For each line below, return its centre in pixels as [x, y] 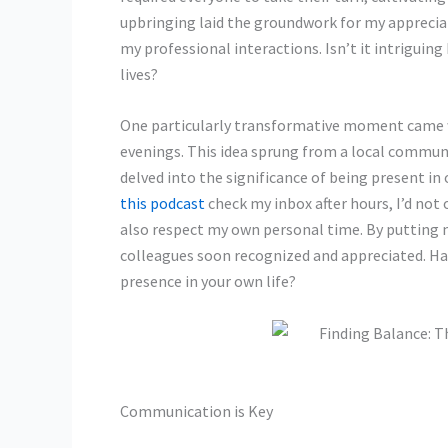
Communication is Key [196, 410]
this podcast [162, 203]
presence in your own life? [208, 281]
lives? [139, 73]
